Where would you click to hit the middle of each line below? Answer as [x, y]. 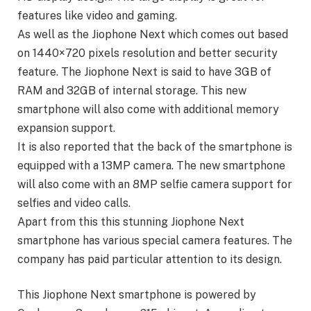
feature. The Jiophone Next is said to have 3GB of [144, 72]
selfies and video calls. [74, 203]
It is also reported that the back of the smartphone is [155, 146]
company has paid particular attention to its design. [150, 259]
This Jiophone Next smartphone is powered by [137, 295]
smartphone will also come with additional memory [148, 109]
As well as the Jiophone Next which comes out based [153, 34]
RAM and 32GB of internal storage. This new [132, 90]
